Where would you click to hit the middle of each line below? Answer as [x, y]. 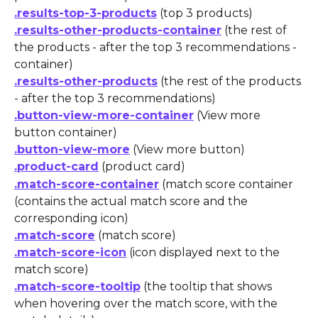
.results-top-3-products [86, 13]
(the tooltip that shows [208, 287]
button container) [66, 132]
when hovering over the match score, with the [147, 304]
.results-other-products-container [118, 30]
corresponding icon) [71, 218]
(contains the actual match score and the [132, 201]
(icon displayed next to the [204, 253]
